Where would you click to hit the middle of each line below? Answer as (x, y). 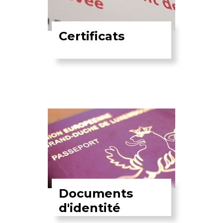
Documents (96, 193)
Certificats (92, 36)
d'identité (90, 208)
